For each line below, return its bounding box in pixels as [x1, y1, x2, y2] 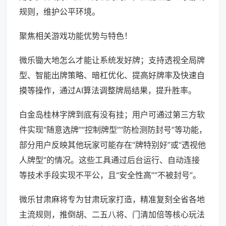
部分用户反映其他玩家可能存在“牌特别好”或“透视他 [19, 140, 206, 150]
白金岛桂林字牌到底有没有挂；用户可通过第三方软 [19, 109, 205, 120]
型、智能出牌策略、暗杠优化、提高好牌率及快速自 [19, 70, 205, 81]
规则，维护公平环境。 [19, 7, 100, 17]
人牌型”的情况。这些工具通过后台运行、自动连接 [19, 155, 200, 165]
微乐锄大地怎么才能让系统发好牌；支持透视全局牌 [19, 55, 205, 66]
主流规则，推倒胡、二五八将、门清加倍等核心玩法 [19, 209, 205, 220]
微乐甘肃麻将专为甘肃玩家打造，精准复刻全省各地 [19, 194, 205, 205]
